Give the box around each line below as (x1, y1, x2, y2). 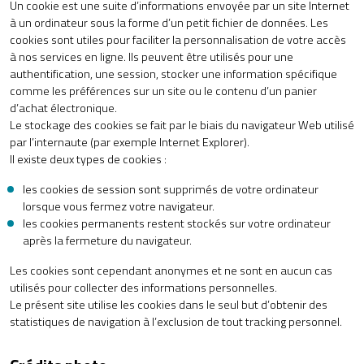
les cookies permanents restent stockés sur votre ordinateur (23, 214, 331, 232)
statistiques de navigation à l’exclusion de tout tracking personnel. (10, 313, 342, 331)
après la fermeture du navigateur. (23, 232, 192, 249)
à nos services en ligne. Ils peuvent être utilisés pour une (10, 48, 293, 66)
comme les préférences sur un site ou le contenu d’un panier (10, 82, 317, 100)
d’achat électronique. (10, 99, 117, 117)
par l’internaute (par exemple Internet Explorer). (10, 133, 249, 151)
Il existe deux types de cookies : (10, 150, 167, 168)
